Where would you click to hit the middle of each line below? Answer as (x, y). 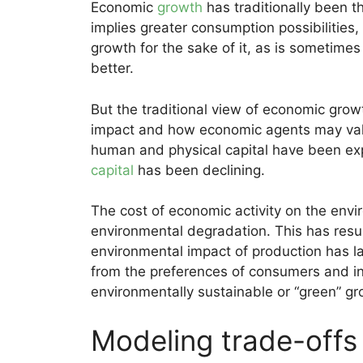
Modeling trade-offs (224, 340)
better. (112, 68)
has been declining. (199, 170)
